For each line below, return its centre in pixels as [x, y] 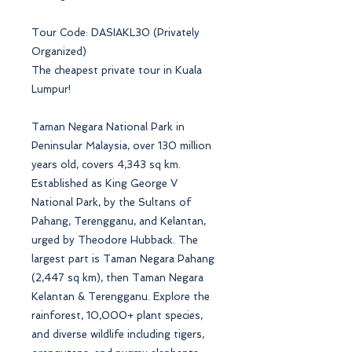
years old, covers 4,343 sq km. [106, 164]
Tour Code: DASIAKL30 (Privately [115, 32]
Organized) [59, 51]
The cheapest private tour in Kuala [117, 70]
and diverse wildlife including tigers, [118, 334]
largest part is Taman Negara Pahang [123, 258]
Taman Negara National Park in [108, 126]
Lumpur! [51, 89]
